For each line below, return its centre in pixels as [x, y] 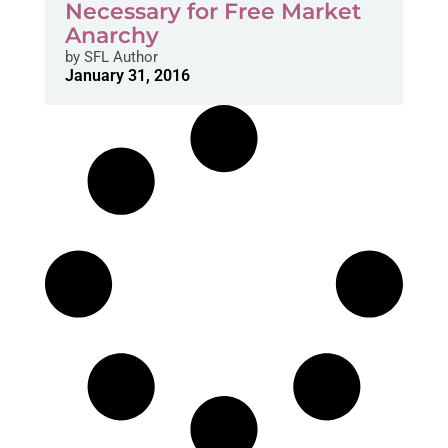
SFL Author [118, 57]
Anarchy [111, 35]
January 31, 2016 [127, 75]
